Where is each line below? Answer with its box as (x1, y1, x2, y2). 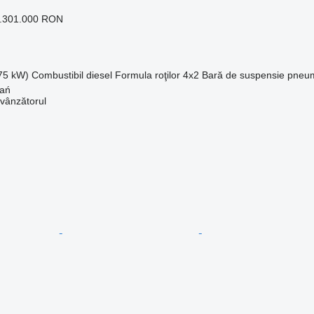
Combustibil (31, 69, 83, 81)
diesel (86, 69, 112, 81)
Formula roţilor (114, 69, 180, 81)
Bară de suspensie (201, 69, 285, 81)
